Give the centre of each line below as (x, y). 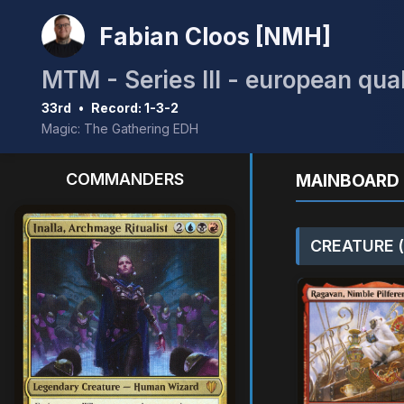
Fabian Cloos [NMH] (215, 36)
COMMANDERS (125, 179)
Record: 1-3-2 (135, 108)
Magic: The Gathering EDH (120, 129)
